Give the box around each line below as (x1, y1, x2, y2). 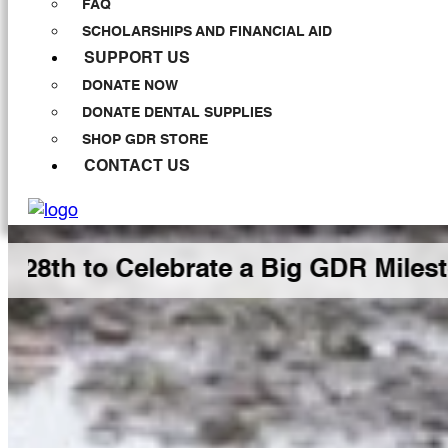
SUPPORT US (84, 51, 190, 67)
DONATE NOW (82, 79, 178, 93)
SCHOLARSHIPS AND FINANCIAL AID (82, 25, 332, 39)
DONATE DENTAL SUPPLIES (82, 106, 272, 120)
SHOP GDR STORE (82, 133, 208, 147)
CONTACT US (84, 159, 190, 175)
